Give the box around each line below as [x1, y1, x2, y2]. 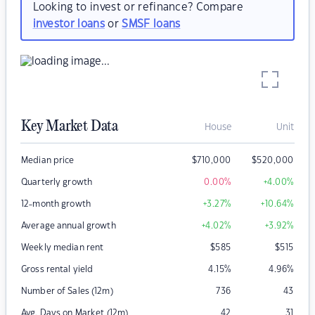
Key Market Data [21, 118, 118, 136]
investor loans [32, 18, 105, 30]
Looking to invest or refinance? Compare [32, 1, 243, 13]
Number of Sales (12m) [21, 287, 113, 296]
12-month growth [21, 200, 91, 209]
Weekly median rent [21, 243, 104, 252]
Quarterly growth [21, 178, 93, 187]
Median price [21, 156, 75, 165]
